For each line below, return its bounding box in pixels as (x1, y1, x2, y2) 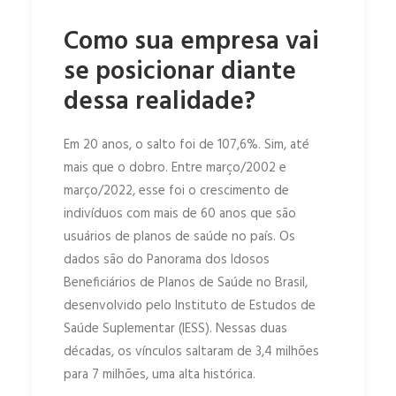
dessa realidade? (64, 81, 255, 124)
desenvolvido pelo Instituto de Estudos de (64, 295, 316, 317)
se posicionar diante (64, 51, 296, 94)
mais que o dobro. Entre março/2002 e (64, 157, 286, 179)
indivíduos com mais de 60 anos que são (64, 203, 296, 225)
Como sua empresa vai (64, 21, 319, 64)
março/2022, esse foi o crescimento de (64, 180, 289, 202)
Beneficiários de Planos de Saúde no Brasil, (64, 272, 308, 294)
